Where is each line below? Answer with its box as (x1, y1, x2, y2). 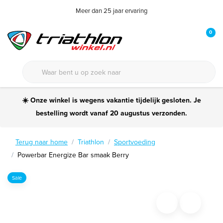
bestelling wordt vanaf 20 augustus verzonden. (36, 108, 187, 118)
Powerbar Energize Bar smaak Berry (17, 150, 129, 160)
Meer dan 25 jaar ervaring (75, 6, 147, 15)
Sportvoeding (114, 137, 155, 147)
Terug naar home (15, 137, 68, 147)
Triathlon (78, 137, 104, 147)
